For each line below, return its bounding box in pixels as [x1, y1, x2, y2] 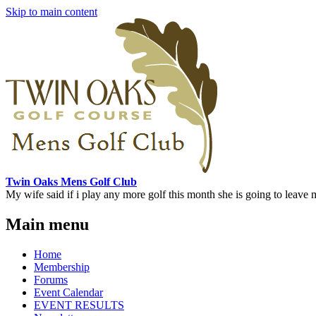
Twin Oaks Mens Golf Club [6, 176, 137, 188]
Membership [34, 260, 90, 273]
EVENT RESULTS [34, 298, 124, 311]
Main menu [6, 214, 89, 233]
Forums [34, 273, 68, 286]
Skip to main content [6, 6, 97, 18]
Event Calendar [34, 286, 103, 298]
